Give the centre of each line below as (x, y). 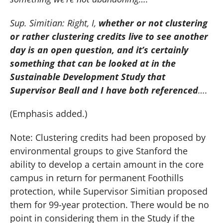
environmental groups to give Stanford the (99, 151)
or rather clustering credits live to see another (109, 36)
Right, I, (83, 23)
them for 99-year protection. (69, 204)
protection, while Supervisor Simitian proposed (109, 191)
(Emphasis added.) (49, 114)
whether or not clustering (153, 23)
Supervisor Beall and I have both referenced (104, 90)
